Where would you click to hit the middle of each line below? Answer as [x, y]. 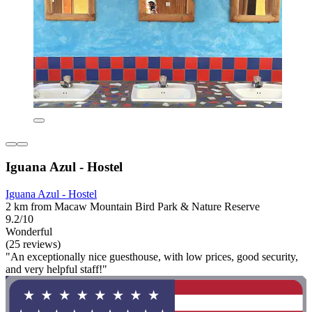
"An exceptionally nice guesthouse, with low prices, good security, [152, 257]
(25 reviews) [33, 244]
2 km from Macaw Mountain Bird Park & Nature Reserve [133, 207]
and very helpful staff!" [56, 270]
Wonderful [29, 232]
